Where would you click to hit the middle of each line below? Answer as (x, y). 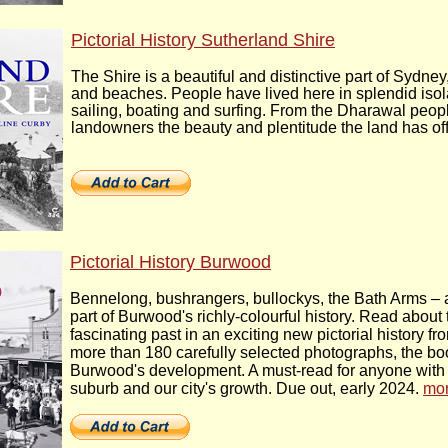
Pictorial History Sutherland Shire (203, 39)
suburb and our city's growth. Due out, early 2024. (246, 389)
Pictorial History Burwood (170, 262)
